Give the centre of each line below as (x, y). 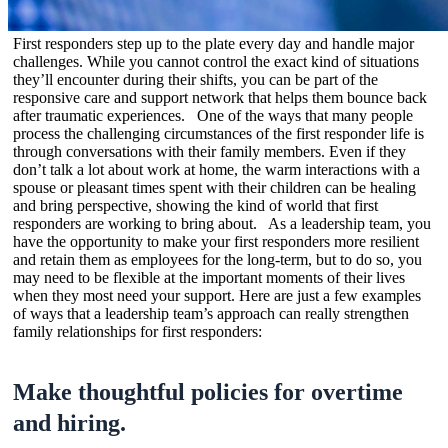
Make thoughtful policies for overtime (208, 391)
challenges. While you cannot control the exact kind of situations (216, 61)
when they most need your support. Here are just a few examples (217, 295)
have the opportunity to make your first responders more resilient (216, 241)
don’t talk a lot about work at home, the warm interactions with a (216, 169)
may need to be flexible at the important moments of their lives (209, 277)
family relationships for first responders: (141, 331)
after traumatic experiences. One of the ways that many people (213, 115)
